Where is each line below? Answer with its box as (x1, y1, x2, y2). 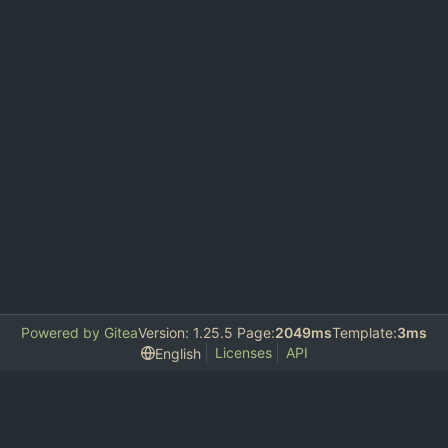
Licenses (214, 344, 272, 361)
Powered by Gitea (21, 324, 138, 341)
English (154, 344, 201, 362)
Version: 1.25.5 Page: (138, 324, 275, 341)
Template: (332, 324, 397, 341)
